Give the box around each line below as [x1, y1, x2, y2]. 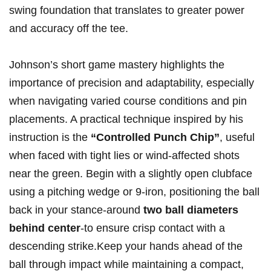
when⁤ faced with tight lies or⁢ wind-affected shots [9, 149, 240, 162]
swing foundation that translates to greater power [9, 4, 244, 17]
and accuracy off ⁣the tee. [9, 22, 128, 35]
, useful [220, 131, 255, 144]
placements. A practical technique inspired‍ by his [9, 113, 243, 126]
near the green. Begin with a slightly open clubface [9, 168, 252, 180]
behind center [9, 222, 80, 235]
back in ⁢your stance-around [9, 204, 143, 217]
